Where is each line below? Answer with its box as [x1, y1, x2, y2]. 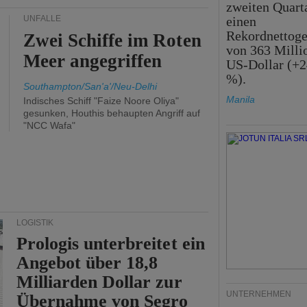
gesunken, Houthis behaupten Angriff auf [23, 108, 200, 119]
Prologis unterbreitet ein [16, 234, 205, 254]
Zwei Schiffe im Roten [23, 30, 201, 51]
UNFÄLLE [23, 14, 61, 23]
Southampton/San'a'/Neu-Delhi [23, 81, 157, 92]
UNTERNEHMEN [226, 289, 291, 299]
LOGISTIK [16, 218, 53, 228]
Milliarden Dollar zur [16, 272, 182, 292]
